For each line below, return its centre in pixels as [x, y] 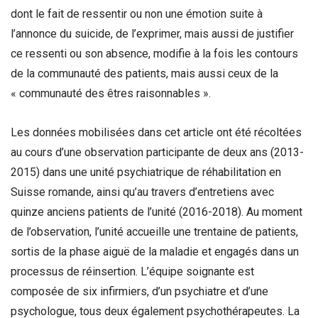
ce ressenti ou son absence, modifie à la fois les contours [154, 54]
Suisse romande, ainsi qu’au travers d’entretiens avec [142, 192]
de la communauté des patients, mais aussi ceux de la [144, 74]
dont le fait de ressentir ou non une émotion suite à [137, 14]
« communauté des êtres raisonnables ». [111, 94]
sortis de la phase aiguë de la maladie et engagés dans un [155, 252]
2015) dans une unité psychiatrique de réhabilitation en [146, 172]
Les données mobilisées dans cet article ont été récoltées [156, 133]
